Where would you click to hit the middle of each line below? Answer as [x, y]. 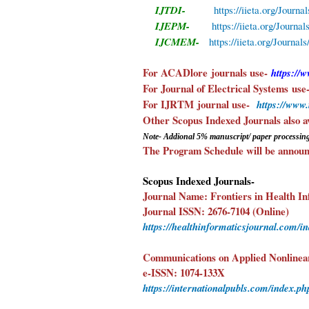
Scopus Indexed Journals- [199, 181]
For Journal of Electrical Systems [216, 88]
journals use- [239, 72]
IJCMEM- [176, 42]
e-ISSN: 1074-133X [184, 272]
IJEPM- [177, 26]
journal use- [223, 104]
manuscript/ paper [242, 137]
